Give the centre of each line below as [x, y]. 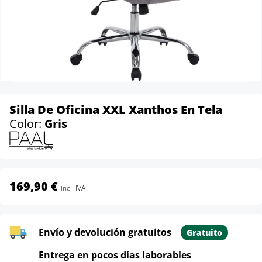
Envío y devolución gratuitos [105, 232]
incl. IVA [73, 188]
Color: [27, 124]
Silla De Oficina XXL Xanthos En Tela [116, 110]
